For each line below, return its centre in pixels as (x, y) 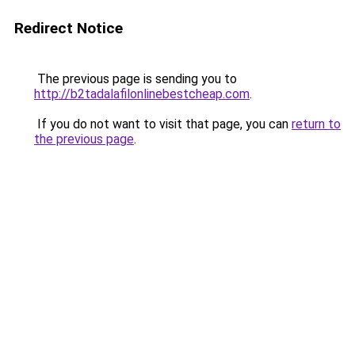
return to (316, 124)
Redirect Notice (69, 28)
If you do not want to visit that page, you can (163, 124)
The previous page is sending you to (136, 79)
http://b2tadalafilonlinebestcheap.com (142, 94)
